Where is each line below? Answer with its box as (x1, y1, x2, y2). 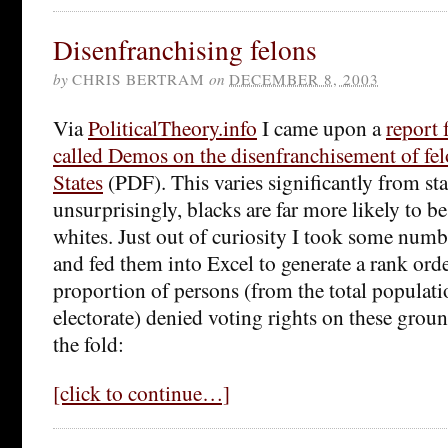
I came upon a (257, 112, 386, 142)
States (53, 166, 103, 196)
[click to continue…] (53, 377, 230, 407)
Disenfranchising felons (53, 30, 317, 68)
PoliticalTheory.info (88, 112, 257, 142)
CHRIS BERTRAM (72, 68, 205, 89)
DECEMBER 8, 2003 (229, 68, 379, 89)
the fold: (53, 328, 124, 358)
